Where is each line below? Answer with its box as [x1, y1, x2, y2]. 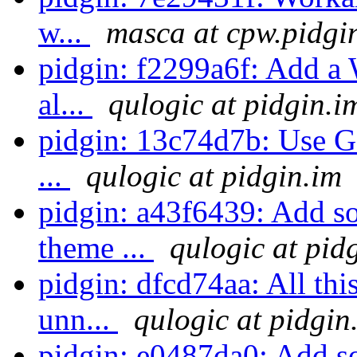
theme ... [38, 230, 154, 265]
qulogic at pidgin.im [86, 159, 342, 194]
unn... [38, 302, 118, 337]
